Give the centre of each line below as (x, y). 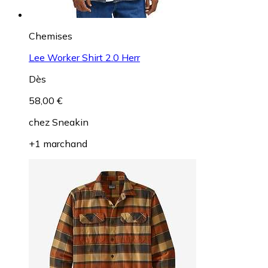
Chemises (51, 36)
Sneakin (70, 122)
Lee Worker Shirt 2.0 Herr (84, 57)
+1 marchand (58, 143)
